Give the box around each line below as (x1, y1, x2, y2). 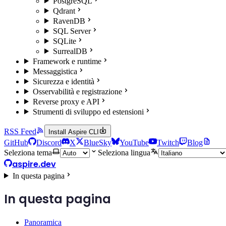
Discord (36, 138, 62, 147)
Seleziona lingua (98, 148, 150, 157)
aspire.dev (12, 158, 56, 170)
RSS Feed (4, 127, 36, 136)
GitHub (4, 138, 28, 147)
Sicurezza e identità (32, 77, 94, 86)
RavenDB (52, 16, 85, 25)
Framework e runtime (32, 56, 101, 66)
